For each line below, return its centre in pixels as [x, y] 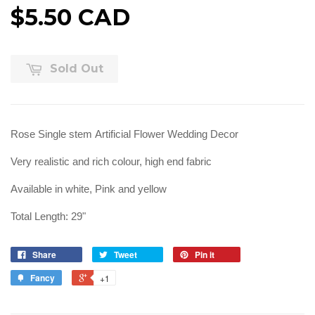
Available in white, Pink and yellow [89, 189]
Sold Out [77, 69]
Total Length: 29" [48, 217]
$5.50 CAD [70, 18]
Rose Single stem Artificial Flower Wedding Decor [124, 134]
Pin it [205, 255]
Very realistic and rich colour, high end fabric [111, 162]
